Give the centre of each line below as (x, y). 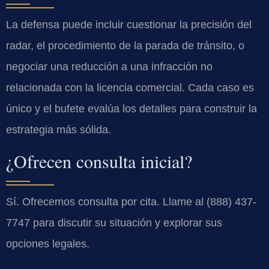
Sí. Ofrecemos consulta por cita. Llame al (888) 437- (131, 201)
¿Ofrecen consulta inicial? (99, 161)
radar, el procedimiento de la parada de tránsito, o (125, 45)
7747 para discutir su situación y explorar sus (114, 222)
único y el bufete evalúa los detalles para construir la (131, 108)
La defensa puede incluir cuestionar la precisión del (129, 24)
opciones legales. (48, 243)
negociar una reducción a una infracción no (109, 66)
